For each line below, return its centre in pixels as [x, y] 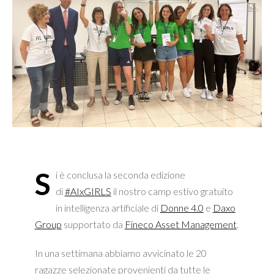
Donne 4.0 [182, 208]
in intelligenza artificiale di [108, 208]
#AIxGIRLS [88, 191]
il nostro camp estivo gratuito [172, 191]
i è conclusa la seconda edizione [120, 175]
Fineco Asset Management [180, 224]
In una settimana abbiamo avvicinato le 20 [120, 253]
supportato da [93, 224]
